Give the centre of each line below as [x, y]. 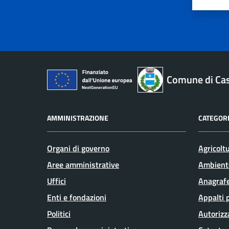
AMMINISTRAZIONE [78, 118]
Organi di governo [78, 148]
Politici [59, 213]
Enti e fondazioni [77, 197]
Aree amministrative [83, 164]
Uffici [56, 181]
